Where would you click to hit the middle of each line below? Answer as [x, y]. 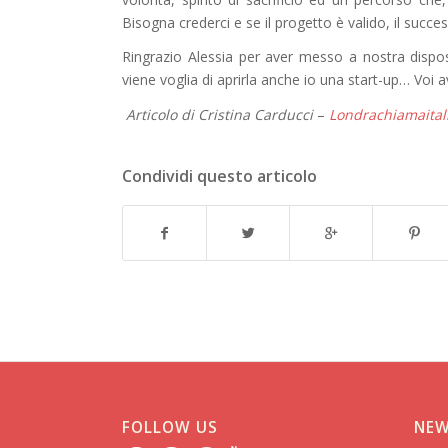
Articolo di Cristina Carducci [219, 115]
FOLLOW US [170, 428]
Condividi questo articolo [219, 176]
